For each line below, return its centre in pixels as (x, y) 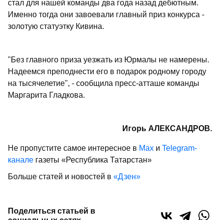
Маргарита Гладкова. (46, 95)
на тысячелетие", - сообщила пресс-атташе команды (104, 83)
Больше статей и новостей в (61, 177)
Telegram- (179, 148)
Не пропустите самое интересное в (73, 148)
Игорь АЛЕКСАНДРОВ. (167, 129)
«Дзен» (127, 177)
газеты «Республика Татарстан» (93, 160)
